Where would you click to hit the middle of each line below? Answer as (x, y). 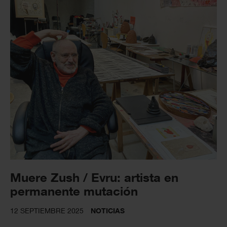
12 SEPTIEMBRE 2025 (47, 211)
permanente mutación (74, 191)
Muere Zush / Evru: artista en (94, 177)
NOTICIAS (108, 211)
